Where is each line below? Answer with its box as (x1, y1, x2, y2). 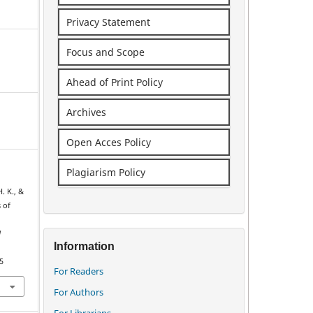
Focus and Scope (66, 45, 145, 59)
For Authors (54, 285, 103, 298)
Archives (66, 105, 106, 119)
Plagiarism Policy (66, 165, 145, 179)
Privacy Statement (66, 15, 150, 29)
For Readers (54, 264, 103, 277)
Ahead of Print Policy (66, 75, 163, 89)
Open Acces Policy (66, 135, 151, 149)
